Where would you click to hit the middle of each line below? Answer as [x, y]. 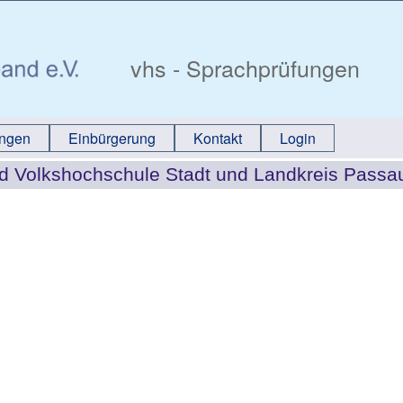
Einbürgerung [112, 138]
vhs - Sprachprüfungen [242, 67]
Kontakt [218, 138]
